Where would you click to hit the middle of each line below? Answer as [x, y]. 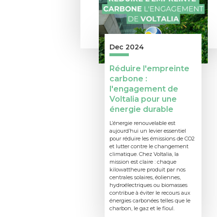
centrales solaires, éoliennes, [145, 177]
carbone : [128, 79]
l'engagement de [144, 89]
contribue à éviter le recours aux [150, 193]
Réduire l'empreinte [149, 69]
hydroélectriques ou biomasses [148, 185]
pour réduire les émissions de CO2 [152, 139]
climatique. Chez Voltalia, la [144, 154]
